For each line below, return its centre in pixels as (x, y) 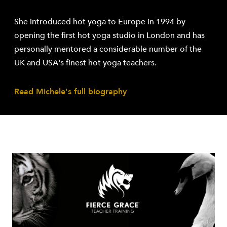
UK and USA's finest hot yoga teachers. (85, 63)
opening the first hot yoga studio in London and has (109, 36)
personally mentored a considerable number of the (108, 49)
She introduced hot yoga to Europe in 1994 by (100, 22)
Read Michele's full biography (70, 92)
